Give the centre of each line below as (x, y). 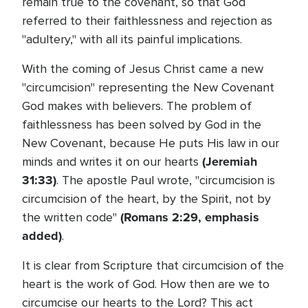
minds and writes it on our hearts (112, 162)
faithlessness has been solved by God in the (142, 124)
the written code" (71, 217)
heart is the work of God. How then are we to (146, 284)
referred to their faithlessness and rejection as (147, 21)
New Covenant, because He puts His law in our (151, 143)
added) (42, 236)
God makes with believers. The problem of (137, 106)
